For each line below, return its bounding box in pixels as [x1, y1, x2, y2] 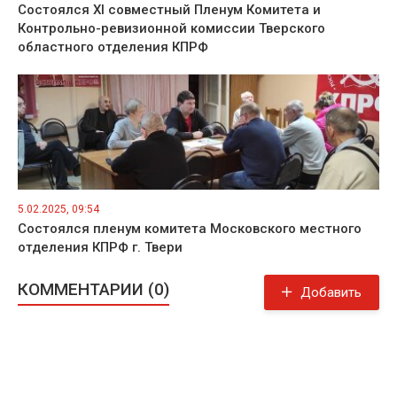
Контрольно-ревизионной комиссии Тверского [18, 20, 325, 36]
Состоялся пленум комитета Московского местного [18, 221, 362, 237]
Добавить [300, 284, 362, 300]
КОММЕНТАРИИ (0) [18, 279, 169, 300]
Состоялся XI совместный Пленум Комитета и [18, 2, 321, 18]
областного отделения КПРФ [18, 39, 208, 55]
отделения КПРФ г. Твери [18, 239, 183, 255]
